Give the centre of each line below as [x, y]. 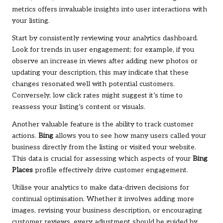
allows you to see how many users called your [130, 136]
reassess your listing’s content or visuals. [79, 107]
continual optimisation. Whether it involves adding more [103, 199]
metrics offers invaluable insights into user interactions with [110, 10]
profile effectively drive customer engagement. [111, 170]
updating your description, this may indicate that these [100, 73]
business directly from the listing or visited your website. [104, 148]
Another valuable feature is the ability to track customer [103, 125]
